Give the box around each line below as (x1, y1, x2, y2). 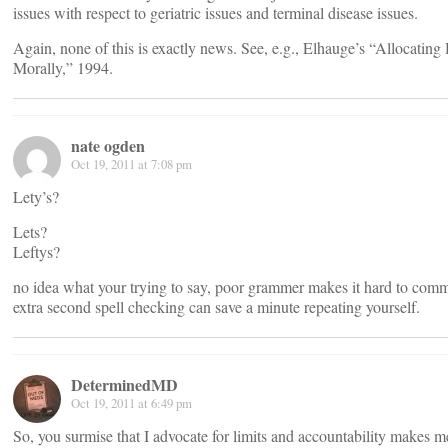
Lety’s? (13, 186, 59, 207)
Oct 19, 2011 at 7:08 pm (71, 155, 192, 173)
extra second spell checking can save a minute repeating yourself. (13, 296, 420, 317)
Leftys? (13, 241, 60, 262)
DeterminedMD (71, 373, 178, 396)
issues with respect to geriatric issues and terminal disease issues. (13, 2, 418, 23)
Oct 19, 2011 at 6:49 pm (71, 394, 192, 412)
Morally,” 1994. (13, 57, 113, 78)
